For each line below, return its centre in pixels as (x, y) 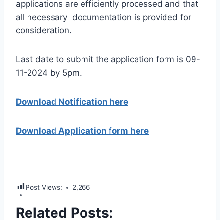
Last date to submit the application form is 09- (108, 60)
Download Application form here (82, 131)
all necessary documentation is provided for (103, 17)
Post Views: (44, 187)
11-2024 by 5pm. (49, 73)
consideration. (44, 31)
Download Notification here (72, 102)
